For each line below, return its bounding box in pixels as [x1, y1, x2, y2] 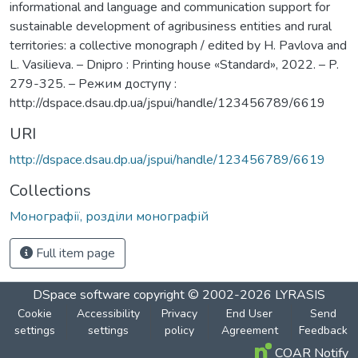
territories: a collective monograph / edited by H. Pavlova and [10, 36, 347, 54]
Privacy [161, 305, 197, 321]
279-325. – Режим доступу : [10, 74, 177, 93]
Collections [10, 179, 91, 201]
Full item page [33, 244, 115, 262]
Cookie [18, 305, 53, 321]
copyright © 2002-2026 [130, 285, 275, 304]
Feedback [298, 322, 348, 338]
